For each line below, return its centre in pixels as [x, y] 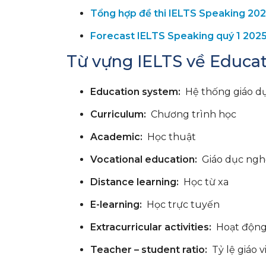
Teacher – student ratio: [149, 249]
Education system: [135, 91]
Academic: [116, 137]
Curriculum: [118, 114]
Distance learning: [134, 182]
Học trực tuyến [181, 204]
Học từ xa [204, 182]
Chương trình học [191, 114]
